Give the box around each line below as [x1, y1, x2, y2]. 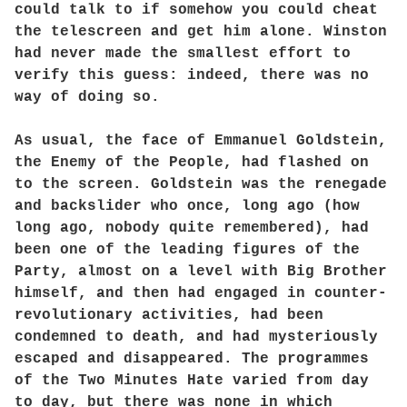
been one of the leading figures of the [15, 242, 360, 258]
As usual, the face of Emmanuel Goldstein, [15, 133, 387, 149]
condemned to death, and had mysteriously [15, 329, 378, 345]
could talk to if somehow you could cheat [15, 2, 378, 18]
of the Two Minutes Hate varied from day [15, 372, 369, 389]
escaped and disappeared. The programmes [15, 351, 369, 367]
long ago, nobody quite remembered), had [15, 220, 369, 236]
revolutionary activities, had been [15, 307, 323, 323]
